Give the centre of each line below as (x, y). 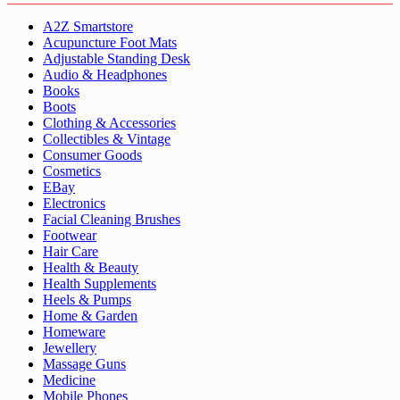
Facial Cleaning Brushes (112, 220)
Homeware (74, 332)
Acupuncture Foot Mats (110, 43)
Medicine (69, 380)
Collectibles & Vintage (107, 139)
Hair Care (71, 252)
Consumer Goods (92, 155)
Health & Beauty (91, 268)
